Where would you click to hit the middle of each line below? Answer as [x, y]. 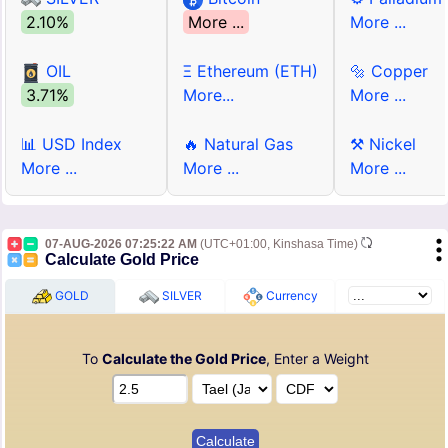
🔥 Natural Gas [238, 144]
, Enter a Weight [317, 359]
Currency [290, 296]
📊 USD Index [71, 144]
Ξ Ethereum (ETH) [250, 71]
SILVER [180, 296]
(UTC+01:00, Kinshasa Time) [279, 244]
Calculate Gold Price [122, 260]
